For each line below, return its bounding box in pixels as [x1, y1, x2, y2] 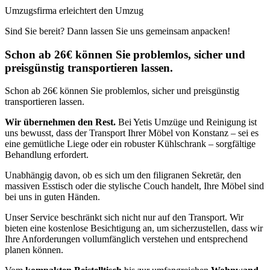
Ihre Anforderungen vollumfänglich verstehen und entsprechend [5, 234, 248, 245]
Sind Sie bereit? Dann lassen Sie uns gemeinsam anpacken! [5, 25, 230, 36]
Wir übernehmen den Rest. [5, 117, 116, 128]
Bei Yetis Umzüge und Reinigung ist [116, 117, 257, 128]
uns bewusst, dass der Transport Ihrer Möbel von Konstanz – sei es [5, 128, 259, 139]
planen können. [5, 245, 63, 256]
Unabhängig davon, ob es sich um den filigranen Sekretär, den [5, 170, 241, 181]
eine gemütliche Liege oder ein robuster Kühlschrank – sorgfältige [5, 139, 256, 149]
